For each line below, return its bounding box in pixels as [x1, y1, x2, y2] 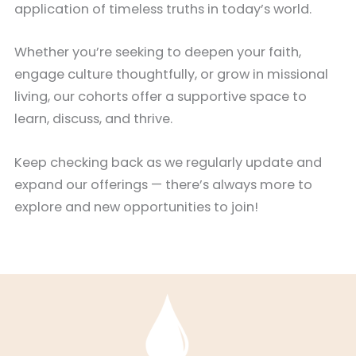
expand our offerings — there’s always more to [14, 175, 312, 194]
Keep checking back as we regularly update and [14, 153, 322, 172]
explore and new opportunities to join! [14, 197, 258, 216]
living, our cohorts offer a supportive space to [14, 87, 307, 106]
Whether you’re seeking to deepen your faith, [14, 43, 301, 62]
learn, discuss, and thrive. [14, 110, 172, 129]
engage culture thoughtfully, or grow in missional [14, 65, 328, 84]
